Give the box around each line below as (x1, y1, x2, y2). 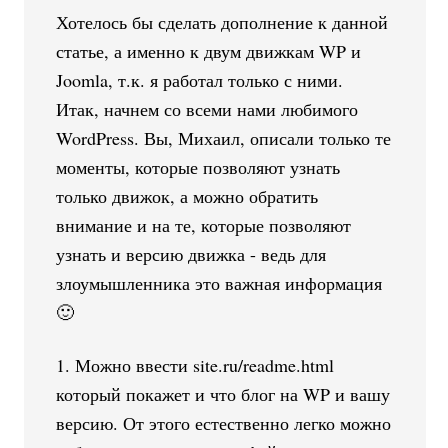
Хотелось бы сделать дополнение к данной (56, 9, 389, 34)
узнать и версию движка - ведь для (56, 241, 327, 266)
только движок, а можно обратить (56, 183, 319, 208)
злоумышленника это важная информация (56, 270, 383, 295)
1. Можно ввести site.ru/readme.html (56, 352, 335, 377)
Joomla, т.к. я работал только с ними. (56, 67, 344, 92)
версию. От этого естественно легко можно (56, 410, 392, 435)
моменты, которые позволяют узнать (56, 154, 341, 179)
